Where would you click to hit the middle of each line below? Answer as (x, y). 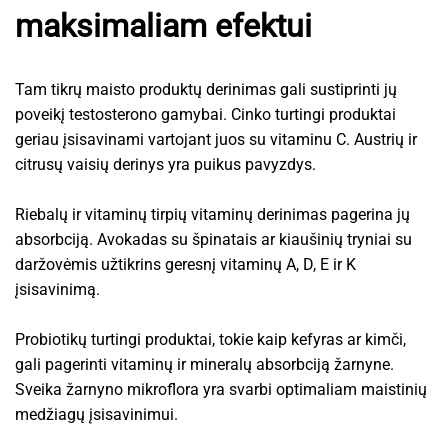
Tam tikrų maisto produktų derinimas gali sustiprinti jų (206, 89)
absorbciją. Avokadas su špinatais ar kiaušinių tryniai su (213, 239)
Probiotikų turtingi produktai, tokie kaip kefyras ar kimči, (210, 339)
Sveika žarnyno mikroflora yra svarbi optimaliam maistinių (221, 389)
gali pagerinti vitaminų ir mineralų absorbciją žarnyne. (204, 364)
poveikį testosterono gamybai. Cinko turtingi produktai (205, 114)
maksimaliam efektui (163, 25)
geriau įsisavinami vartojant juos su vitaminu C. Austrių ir (216, 139)
